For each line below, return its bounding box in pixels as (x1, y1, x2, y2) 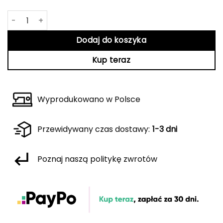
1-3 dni (152, 123, 177, 135)
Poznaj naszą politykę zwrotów (37, 153, 157, 165)
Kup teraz (92, 55, 131, 66)
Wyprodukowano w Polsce (37, 94, 140, 106)
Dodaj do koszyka (76, 35, 147, 46)
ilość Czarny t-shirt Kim (7, 10, 98, 22)
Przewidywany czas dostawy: (37, 123, 150, 135)
